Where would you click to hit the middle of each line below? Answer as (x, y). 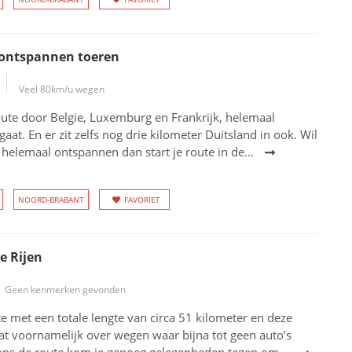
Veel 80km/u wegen (61, 89)
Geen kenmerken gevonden (65, 290)
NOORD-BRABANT (51, 200)
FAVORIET (142, 200)
